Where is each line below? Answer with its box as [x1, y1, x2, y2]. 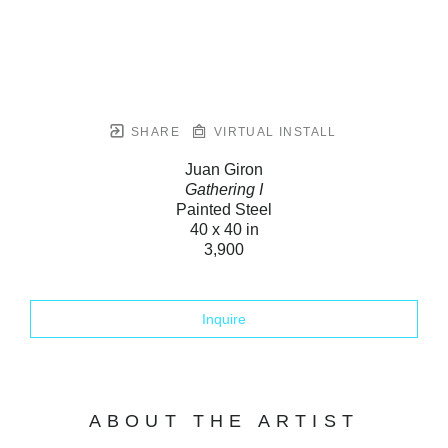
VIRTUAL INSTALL [209, 124, 337, 139]
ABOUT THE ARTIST [88, 410, 360, 431]
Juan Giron [185, 160, 263, 178]
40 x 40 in [189, 220, 259, 238]
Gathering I [185, 180, 263, 198]
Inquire [202, 310, 246, 327]
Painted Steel [176, 200, 272, 218]
